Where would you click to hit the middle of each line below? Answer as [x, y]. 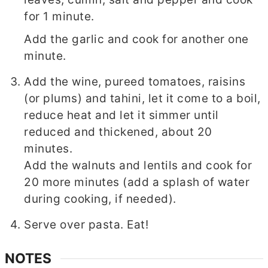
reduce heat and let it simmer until [121, 115]
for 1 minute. [59, 17]
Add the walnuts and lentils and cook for [138, 166]
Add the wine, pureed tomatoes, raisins [135, 82]
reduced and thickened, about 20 [118, 132]
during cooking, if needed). [100, 199]
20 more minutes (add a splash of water [137, 182]
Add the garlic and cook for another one [136, 39]
